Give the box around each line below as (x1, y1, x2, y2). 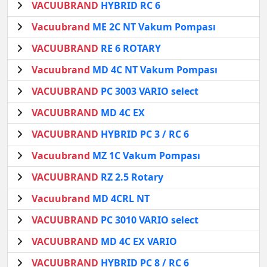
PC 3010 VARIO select (98, 213, 198, 226)
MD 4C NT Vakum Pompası (90, 63, 218, 76)
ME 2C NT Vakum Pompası (90, 20, 216, 33)
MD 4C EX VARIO (98, 234, 177, 248)
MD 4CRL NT (90, 191, 150, 205)
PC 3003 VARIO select (98, 84, 198, 98)
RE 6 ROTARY (98, 41, 161, 55)
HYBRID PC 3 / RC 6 (98, 127, 189, 141)
